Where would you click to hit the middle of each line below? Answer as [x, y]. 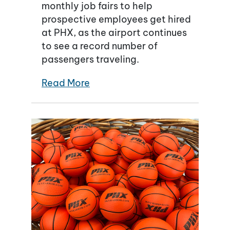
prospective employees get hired [116, 19]
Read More [66, 83]
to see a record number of [100, 46]
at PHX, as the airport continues [114, 32]
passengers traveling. [90, 59]
